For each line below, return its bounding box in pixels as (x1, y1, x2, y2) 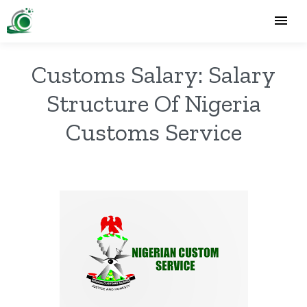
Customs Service (65, 117, 242, 147)
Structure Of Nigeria (46, 88, 261, 118)
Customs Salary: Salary (32, 60, 275, 89)
